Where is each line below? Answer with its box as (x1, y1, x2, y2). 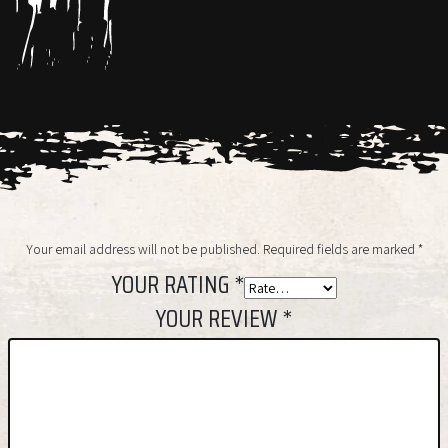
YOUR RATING (111, 264, 234, 304)
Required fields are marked (262, 239, 418, 258)
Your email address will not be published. (25, 239, 260, 258)
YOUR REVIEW (156, 299, 282, 339)
